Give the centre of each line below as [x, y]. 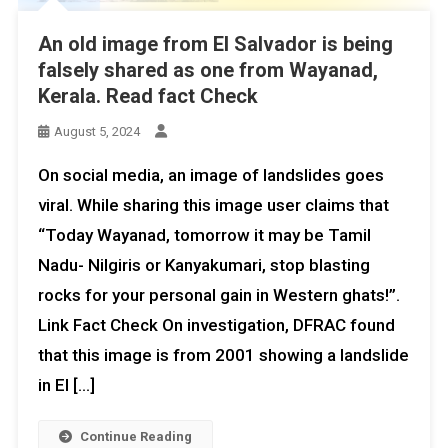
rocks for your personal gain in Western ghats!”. [218, 295]
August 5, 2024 [96, 132]
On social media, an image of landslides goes [210, 175]
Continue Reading [135, 437]
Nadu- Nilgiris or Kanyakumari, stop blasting [203, 265]
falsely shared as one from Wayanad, [207, 70]
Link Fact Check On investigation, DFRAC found [216, 325]
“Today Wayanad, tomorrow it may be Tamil [204, 235]
